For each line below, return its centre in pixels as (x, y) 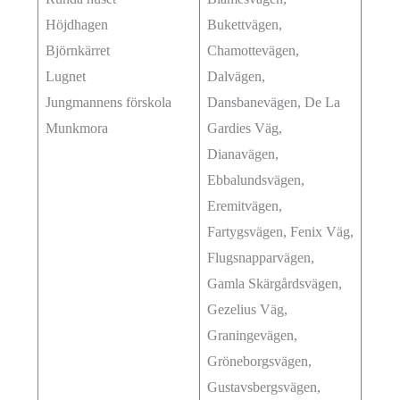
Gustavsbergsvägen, (264, 387)
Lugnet (66, 77)
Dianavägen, (243, 154)
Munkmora (77, 129)
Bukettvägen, (245, 25)
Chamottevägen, (254, 51)
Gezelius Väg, (248, 310)
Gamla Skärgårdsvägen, (277, 284)
